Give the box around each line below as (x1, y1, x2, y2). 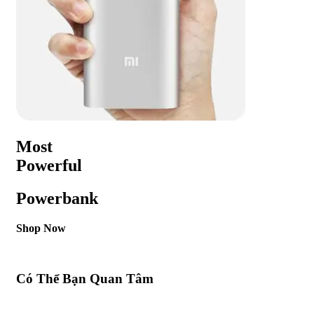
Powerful (16, 156, 82, 175)
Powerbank (16, 189, 98, 207)
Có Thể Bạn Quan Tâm (16, 271, 153, 287)
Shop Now (16, 221, 66, 234)
